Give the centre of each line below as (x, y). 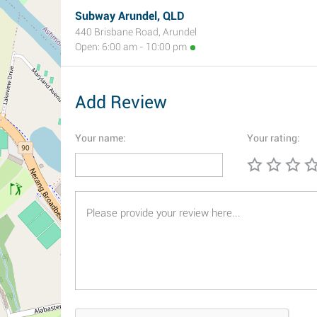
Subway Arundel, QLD (130, 16)
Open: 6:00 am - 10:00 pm (131, 47)
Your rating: (273, 138)
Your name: (100, 138)
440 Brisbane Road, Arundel (136, 32)
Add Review (121, 102)
